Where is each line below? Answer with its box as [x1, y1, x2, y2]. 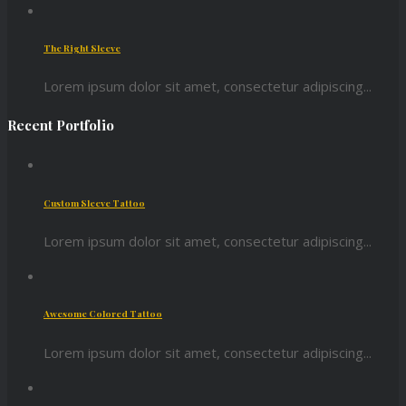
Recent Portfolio [7, 116, 114, 135]
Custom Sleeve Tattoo [43, 196, 145, 209]
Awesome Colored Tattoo [43, 307, 162, 321]
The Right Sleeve [43, 41, 121, 54]
